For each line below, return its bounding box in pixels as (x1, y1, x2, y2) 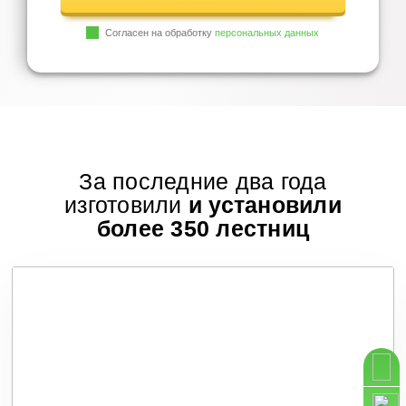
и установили (188, 192, 342, 218)
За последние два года (79, 169, 327, 195)
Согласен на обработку (105, 27, 216, 39)
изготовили (64, 192, 182, 218)
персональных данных (215, 27, 320, 39)
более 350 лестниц (96, 216, 310, 242)
